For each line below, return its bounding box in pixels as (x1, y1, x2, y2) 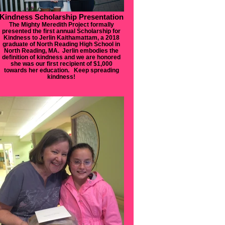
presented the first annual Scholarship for (2, 28, 121, 34)
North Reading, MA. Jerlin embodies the (4, 47, 119, 54)
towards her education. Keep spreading (4, 67, 119, 73)
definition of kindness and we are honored (2, 54, 121, 60)
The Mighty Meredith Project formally (9, 21, 114, 28)
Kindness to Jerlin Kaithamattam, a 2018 (3, 34, 120, 41)
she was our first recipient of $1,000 (10, 60, 113, 67)
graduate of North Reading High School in (3, 41, 120, 47)
